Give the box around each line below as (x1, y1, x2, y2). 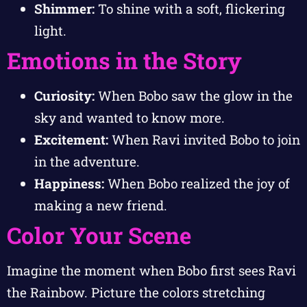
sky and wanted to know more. (34, 108, 225, 126)
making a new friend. (34, 196, 167, 214)
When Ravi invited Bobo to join (108, 130, 300, 148)
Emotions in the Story (7, 45, 242, 75)
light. (34, 21, 66, 39)
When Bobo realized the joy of (104, 174, 290, 192)
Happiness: (34, 174, 104, 192)
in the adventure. (34, 152, 140, 170)
